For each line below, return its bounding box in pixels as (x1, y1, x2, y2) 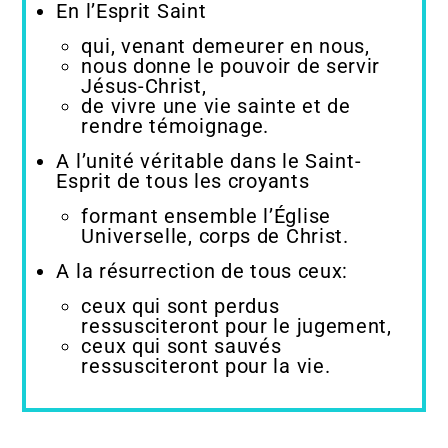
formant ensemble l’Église (81, 204, 331, 228)
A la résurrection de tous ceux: (56, 259, 349, 283)
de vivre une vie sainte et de (81, 94, 351, 118)
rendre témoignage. (81, 114, 269, 138)
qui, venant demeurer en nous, (81, 34, 370, 58)
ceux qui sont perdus (81, 294, 280, 318)
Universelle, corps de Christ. (81, 224, 349, 248)
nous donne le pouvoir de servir (81, 54, 381, 78)
